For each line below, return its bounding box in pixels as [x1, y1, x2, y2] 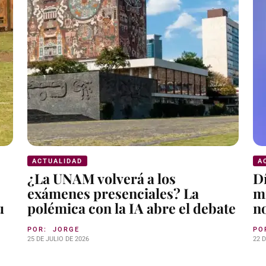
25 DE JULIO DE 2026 [27, 235, 89, 243]
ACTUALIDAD [32, 157, 83, 165]
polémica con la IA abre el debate [27, 198, 236, 217]
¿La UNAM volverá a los [27, 169, 176, 188]
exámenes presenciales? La [27, 183, 199, 202]
